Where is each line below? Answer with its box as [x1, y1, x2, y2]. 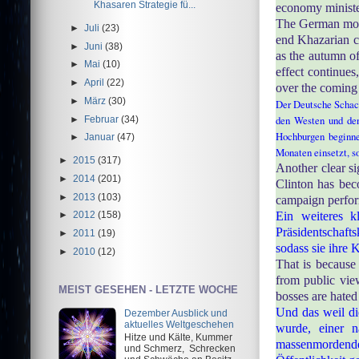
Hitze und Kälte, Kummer [123, 331, 232, 342]
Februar [84, 113, 122, 124]
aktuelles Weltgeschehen [123, 318, 234, 329]
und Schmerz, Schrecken [123, 342, 236, 353]
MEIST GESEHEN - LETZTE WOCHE [58, 283, 238, 296]
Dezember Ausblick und [123, 307, 228, 318]
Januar [84, 131, 118, 143]
